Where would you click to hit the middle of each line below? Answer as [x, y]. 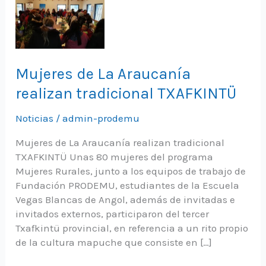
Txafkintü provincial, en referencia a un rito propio [132, 228]
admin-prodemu [101, 118]
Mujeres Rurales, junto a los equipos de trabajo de [131, 171]
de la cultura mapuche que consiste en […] [114, 242]
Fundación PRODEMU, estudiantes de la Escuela [128, 185]
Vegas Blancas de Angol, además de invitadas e [126, 199]
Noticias [35, 118]
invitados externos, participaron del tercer [113, 213]
